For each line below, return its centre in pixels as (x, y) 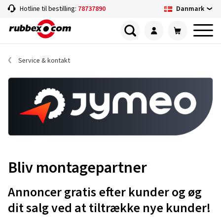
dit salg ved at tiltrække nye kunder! (109, 208)
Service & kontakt (44, 61)
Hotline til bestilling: (49, 9)
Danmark (190, 9)
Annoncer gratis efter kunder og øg (105, 192)
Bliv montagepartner (77, 168)
